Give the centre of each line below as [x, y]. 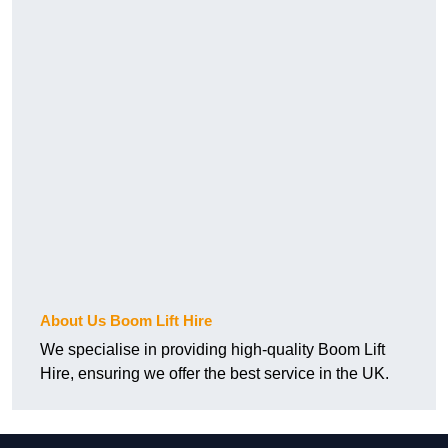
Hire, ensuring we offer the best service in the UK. [214, 374]
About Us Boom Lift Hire [126, 321]
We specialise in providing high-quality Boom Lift [212, 350]
